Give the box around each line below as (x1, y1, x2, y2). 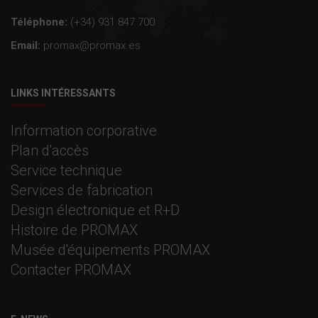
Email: (11, 39, 40, 53)
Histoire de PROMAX (11, 221, 138, 239)
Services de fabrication (11, 182, 153, 199)
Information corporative (11, 122, 157, 140)
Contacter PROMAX (11, 261, 131, 279)
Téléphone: (11, 16, 70, 29)
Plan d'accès (11, 142, 89, 160)
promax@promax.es (40, 39, 141, 53)
